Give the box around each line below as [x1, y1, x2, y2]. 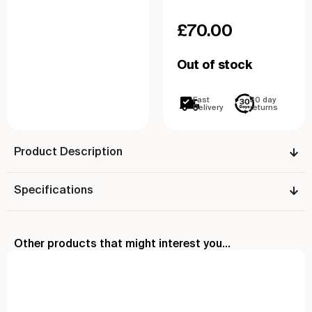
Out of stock [177, 60, 252, 72]
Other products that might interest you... [14, 238, 231, 250]
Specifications [14, 185, 93, 196]
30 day [250, 96, 276, 104]
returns [250, 104, 279, 112]
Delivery [193, 104, 224, 112]
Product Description [14, 146, 123, 158]
